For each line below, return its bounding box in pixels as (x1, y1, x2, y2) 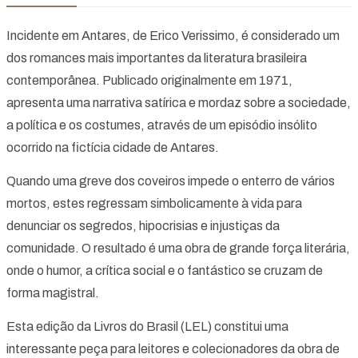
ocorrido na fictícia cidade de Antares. (6, 140, 219, 154)
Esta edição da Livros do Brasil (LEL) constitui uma (6, 319, 288, 333)
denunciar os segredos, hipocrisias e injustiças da (6, 218, 280, 233)
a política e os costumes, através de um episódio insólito (6, 117, 317, 132)
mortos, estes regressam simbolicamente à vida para (6, 196, 302, 210)
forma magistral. (6, 285, 99, 300)
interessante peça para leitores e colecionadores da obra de (6, 341, 340, 356)
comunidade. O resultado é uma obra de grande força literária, (6, 241, 350, 255)
